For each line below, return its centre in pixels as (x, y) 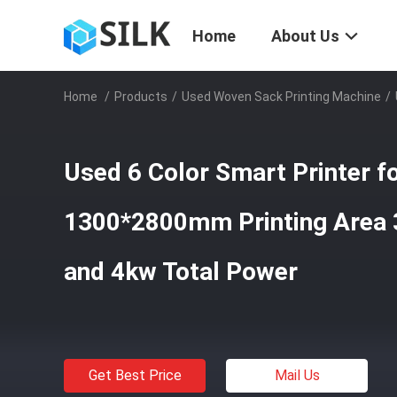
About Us (305, 36)
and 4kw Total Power (181, 272)
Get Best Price (135, 375)
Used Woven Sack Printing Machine (281, 97)
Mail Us (297, 375)
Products (141, 97)
